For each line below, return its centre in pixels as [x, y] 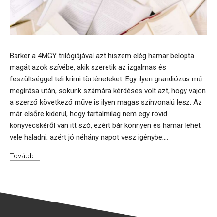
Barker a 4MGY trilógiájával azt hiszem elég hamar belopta [102, 56]
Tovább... [25, 156]
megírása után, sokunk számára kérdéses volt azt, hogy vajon [108, 91]
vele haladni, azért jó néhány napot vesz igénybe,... [89, 137]
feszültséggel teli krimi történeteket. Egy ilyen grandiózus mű [106, 79]
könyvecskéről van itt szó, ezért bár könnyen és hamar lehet [105, 126]
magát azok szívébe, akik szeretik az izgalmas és [88, 68]
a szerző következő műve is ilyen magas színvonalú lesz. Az [106, 102]
